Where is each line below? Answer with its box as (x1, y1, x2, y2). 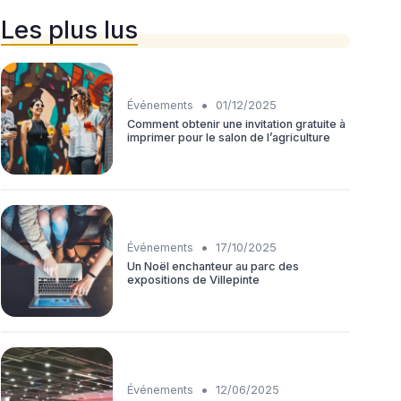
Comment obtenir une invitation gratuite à (127, 116, 346, 131)
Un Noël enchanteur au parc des (127, 259, 299, 273)
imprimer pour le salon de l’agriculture (127, 130, 330, 144)
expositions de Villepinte (127, 272, 260, 286)
